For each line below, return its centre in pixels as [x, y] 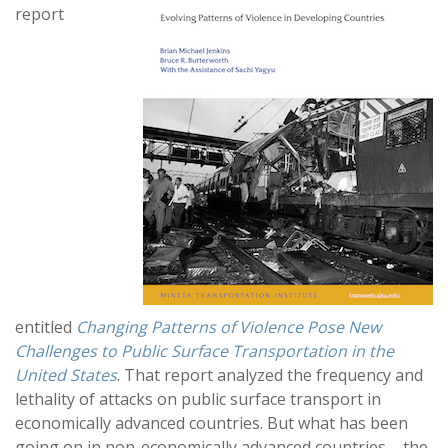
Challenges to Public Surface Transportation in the [204, 351]
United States [66, 375]
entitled [45, 327]
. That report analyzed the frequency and [270, 375]
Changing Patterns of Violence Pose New [228, 327]
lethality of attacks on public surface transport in [198, 399]
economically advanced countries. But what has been [211, 423]
